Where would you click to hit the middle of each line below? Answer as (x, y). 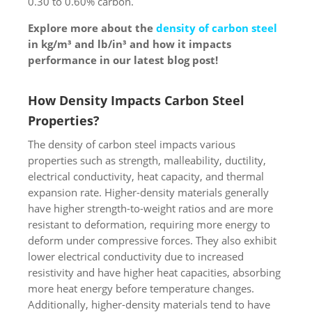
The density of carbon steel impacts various (132, 144)
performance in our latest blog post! (123, 60)
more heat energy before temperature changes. (141, 288)
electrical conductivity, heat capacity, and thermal (146, 176)
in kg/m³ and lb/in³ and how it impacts (130, 44)
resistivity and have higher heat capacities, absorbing (154, 272)
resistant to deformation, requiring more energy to (149, 224)
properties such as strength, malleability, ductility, (147, 160)
